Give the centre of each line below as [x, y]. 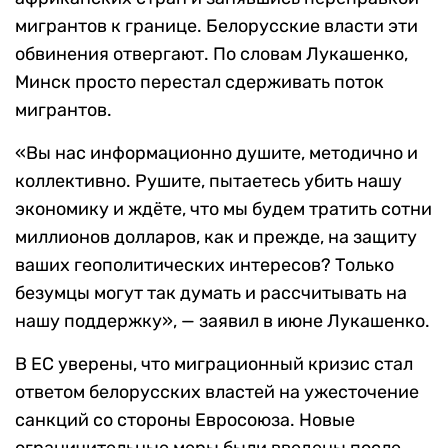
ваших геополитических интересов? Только [204, 265]
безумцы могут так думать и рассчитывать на [211, 293]
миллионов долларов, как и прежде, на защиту [216, 237]
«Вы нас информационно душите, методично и [216, 153]
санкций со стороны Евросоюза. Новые [185, 420]
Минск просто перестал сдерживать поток [199, 82]
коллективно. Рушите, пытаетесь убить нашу [208, 181]
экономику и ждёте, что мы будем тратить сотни [223, 209]
